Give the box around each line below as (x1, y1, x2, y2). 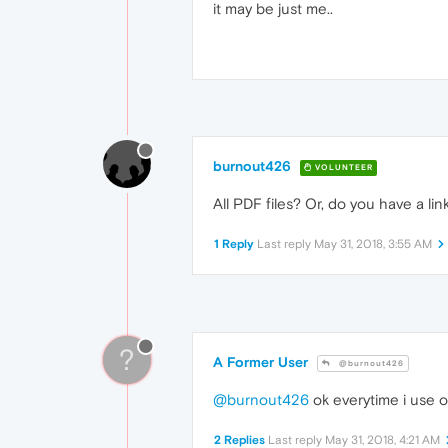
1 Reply (214, 237, 254, 252)
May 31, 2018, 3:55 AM (314, 237, 432, 252)
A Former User (213, 354, 308, 371)
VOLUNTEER (312, 162, 373, 172)
